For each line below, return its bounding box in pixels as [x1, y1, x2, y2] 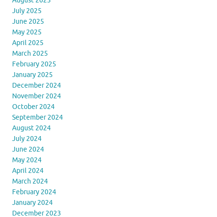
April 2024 [12, 166, 44, 175]
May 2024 [12, 155, 42, 164]
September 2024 [12, 113, 63, 122]
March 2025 [12, 49, 48, 58]
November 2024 [12, 92, 61, 100]
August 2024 [12, 124, 51, 132]
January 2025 [12, 70, 53, 79]
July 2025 [12, 6, 42, 15]
